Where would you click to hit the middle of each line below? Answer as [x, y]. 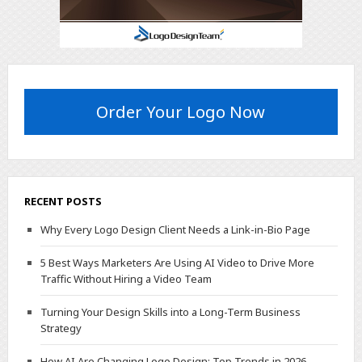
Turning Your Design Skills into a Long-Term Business [170, 312]
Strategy [61, 328]
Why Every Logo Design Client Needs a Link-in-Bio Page [175, 230]
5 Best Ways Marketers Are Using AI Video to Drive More [177, 263]
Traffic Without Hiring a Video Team [126, 279]
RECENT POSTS [63, 202]
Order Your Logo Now [181, 112]
